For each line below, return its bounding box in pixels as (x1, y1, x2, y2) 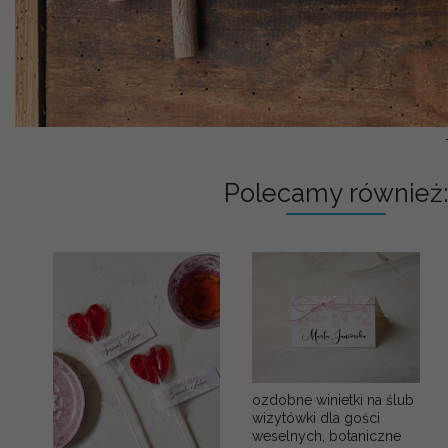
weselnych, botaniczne (252, 428, 402, 445)
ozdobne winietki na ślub (252, 392, 415, 409)
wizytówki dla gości (252, 410, 381, 427)
